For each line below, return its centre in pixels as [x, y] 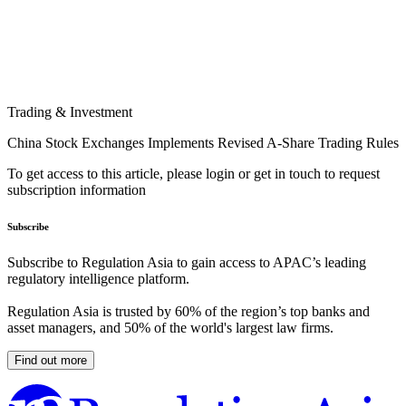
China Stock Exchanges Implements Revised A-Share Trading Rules [203, 143]
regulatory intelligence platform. [98, 279]
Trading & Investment [70, 112]
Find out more [51, 361]
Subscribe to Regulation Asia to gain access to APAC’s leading [187, 263]
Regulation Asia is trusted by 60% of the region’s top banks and [188, 312]
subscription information [77, 190]
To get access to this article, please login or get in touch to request [193, 174]
